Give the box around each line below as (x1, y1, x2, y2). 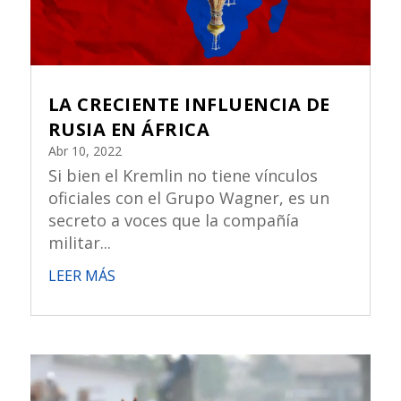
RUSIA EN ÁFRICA (47, 116, 210, 141)
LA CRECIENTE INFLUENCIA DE (47, 91, 330, 116)
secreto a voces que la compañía (47, 209, 299, 231)
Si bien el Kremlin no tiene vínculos (47, 164, 318, 186)
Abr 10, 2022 (47, 141, 122, 159)
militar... (47, 231, 111, 253)
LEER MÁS (47, 265, 115, 286)
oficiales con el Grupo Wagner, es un (47, 186, 329, 209)
